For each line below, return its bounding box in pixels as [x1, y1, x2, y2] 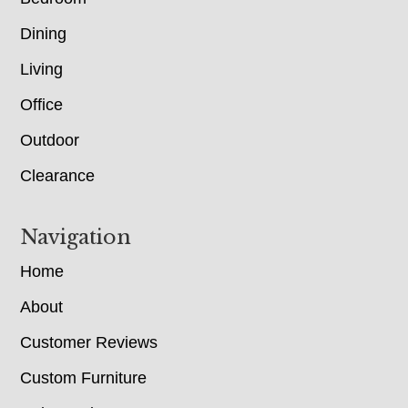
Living [20, 60, 64, 79]
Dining [20, 25, 67, 44]
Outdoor [20, 131, 80, 150]
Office [20, 96, 64, 115]
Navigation [20, 225, 132, 250]
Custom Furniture [20, 369, 148, 388]
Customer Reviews [20, 333, 158, 352]
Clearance [20, 167, 96, 186]
